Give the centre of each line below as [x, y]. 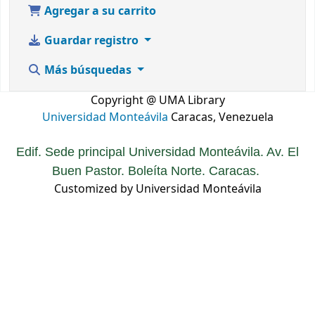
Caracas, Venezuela [220, 118]
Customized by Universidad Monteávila [157, 189]
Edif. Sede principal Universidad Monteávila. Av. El [157, 152]
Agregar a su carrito [99, 12]
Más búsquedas [88, 71]
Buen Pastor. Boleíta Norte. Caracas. [157, 171]
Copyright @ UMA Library [157, 101]
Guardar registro [91, 41]
